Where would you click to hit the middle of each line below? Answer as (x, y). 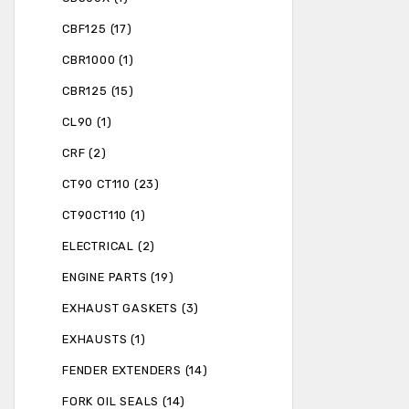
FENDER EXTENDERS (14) (135, 371)
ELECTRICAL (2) (109, 246)
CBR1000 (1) (98, 60)
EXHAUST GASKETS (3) (131, 309)
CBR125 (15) (98, 91)
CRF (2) (84, 153)
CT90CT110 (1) (104, 215)
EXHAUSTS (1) (104, 340)
